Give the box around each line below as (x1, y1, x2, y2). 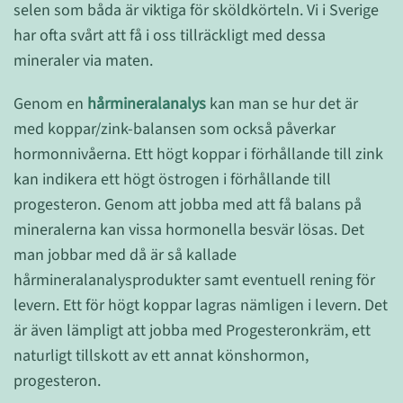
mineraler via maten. (13, 49, 153, 72)
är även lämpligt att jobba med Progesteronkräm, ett (13, 318, 371, 342)
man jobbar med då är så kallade (13, 243, 237, 266)
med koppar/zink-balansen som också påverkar (13, 117, 336, 140)
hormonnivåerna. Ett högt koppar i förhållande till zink (13, 142, 383, 166)
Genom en (13, 92, 87, 115)
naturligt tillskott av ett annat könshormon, (13, 344, 309, 367)
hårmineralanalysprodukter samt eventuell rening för (13, 268, 375, 291)
